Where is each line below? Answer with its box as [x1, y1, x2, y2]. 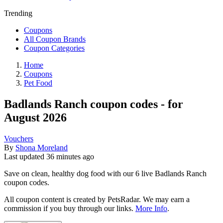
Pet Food [24, 79, 52, 88]
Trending [4, 9, 32, 18]
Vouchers [4, 134, 33, 143]
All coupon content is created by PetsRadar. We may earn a [4, 195, 190, 204]
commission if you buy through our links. [4, 204, 135, 213]
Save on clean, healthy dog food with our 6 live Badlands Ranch [4, 169, 207, 178]
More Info [135, 204, 167, 213]
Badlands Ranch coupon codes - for [4, 97, 183, 111]
